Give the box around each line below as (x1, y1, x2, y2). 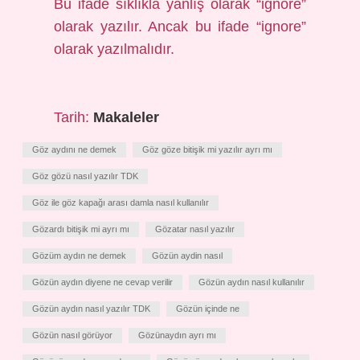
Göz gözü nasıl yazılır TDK (32, 170, 138, 181)
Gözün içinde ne (176, 303, 239, 313)
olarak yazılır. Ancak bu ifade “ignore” (54, 18, 306, 35)
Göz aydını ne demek (32, 144, 117, 154)
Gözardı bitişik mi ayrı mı (32, 223, 129, 234)
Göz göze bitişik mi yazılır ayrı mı (142, 144, 272, 154)
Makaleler (93, 108, 160, 125)
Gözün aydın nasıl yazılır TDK (32, 303, 150, 313)
